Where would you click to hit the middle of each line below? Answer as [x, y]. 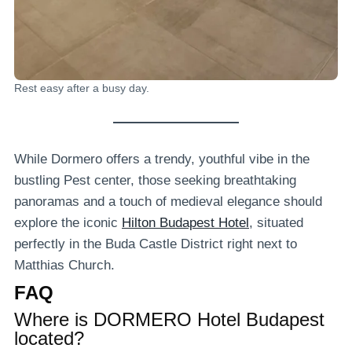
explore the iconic [68, 222]
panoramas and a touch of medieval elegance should [168, 201]
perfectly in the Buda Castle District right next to [156, 244]
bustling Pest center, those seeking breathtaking [155, 180]
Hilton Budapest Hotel [185, 222]
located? [49, 338]
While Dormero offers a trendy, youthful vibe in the [162, 159]
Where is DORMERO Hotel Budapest [169, 319]
